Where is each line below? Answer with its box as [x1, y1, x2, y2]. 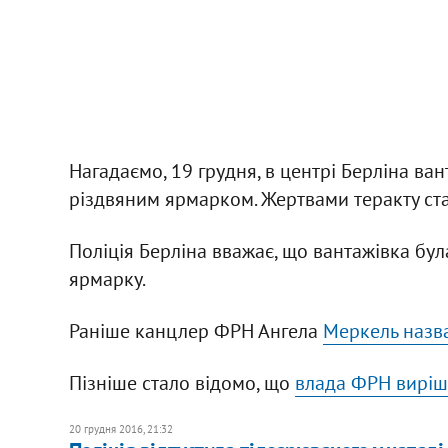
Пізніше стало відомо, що [68, 369, 295, 396]
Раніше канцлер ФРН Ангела [68, 317, 323, 344]
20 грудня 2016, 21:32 [68, 421, 173, 436]
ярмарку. [68, 265, 146, 292]
